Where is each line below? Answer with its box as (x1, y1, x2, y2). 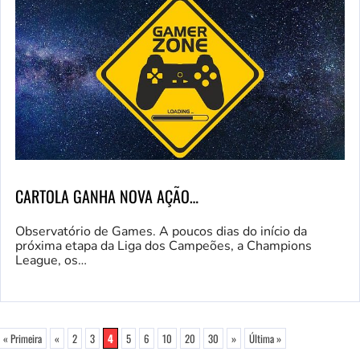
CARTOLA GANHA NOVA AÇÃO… (15, 184, 198, 209)
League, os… (15, 252, 87, 270)
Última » (249, 330, 281, 347)
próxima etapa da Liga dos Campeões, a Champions (15, 237, 312, 256)
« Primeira (3, 330, 42, 347)
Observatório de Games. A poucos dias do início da (15, 223, 307, 241)
